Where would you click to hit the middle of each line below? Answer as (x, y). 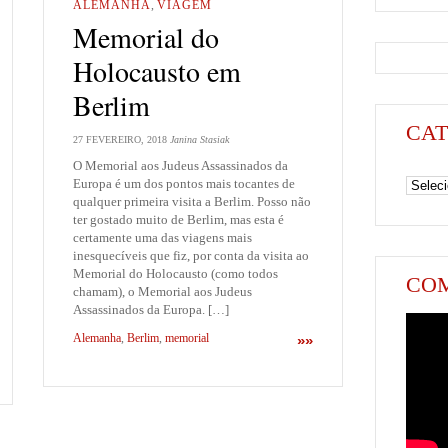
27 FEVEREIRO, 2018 (120, 139)
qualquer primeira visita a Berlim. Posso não (192, 201)
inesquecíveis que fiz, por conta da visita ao (191, 255)
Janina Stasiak (199, 139)
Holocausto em (157, 71)
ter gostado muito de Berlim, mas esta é (178, 219)
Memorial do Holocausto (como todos (175, 273)
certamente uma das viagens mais (162, 237)
